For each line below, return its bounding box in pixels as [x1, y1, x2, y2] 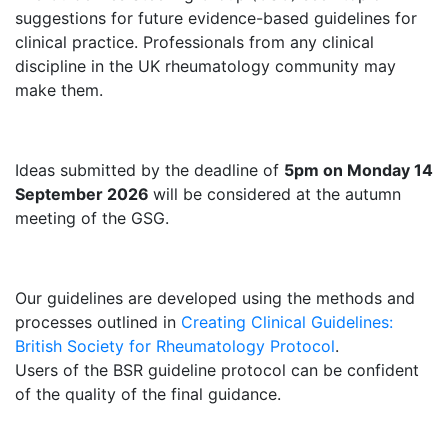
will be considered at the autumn [153, 184, 401, 204]
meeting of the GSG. [15, 208, 169, 228]
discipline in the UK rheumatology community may [15, 56, 396, 76]
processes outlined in [15, 312, 181, 332]
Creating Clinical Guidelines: [181, 312, 393, 332]
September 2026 [15, 184, 153, 204]
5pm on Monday [284, 160, 414, 180]
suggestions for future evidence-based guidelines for [15, 8, 417, 28]
